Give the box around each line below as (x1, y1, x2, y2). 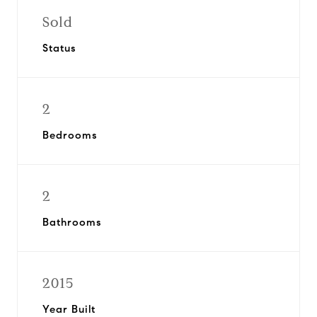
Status (42, 42, 76, 54)
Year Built (42, 303, 96, 316)
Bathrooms (42, 216, 101, 229)
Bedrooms (42, 129, 97, 142)
